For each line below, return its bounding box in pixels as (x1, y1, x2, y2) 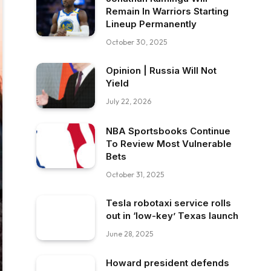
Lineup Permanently (106, 18, 197, 30)
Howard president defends (106, 257, 229, 269)
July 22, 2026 (106, 97, 151, 106)
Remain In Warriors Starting (106, 5, 229, 17)
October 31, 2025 (106, 169, 164, 179)
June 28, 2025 (106, 229, 153, 238)
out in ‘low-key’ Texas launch (106, 209, 238, 221)
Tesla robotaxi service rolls (106, 197, 231, 209)
